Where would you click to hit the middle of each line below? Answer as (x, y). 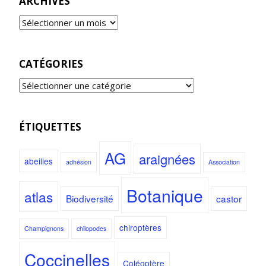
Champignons (44, 228)
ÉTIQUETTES (50, 126)
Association (224, 161)
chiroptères (140, 227)
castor (229, 198)
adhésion (79, 161)
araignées (167, 159)
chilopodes (91, 228)
